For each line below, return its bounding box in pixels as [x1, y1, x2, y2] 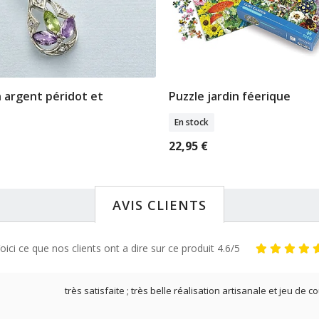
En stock [174, 115, 209, 128]
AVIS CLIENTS [113, 196, 206, 214]
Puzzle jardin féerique [169, 88, 291, 104]
